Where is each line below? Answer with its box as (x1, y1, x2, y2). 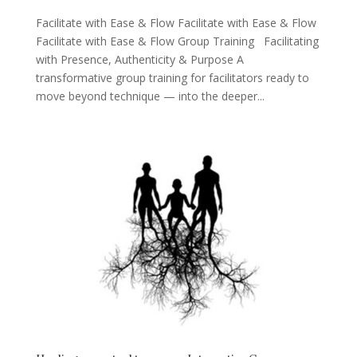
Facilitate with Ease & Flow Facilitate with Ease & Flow (35, 14, 316, 30)
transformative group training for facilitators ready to (35, 69, 309, 85)
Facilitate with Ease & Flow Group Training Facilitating (35, 33, 319, 49)
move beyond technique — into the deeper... (35, 88, 265, 104)
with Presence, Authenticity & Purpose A (35, 51, 244, 67)
